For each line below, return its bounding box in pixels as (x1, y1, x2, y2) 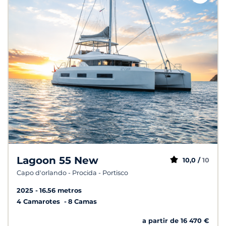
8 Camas (68, 198, 97, 206)
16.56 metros (39, 187, 82, 195)
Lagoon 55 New (17, 154, 98, 167)
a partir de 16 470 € (142, 217, 209, 225)
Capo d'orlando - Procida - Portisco (17, 169, 128, 177)
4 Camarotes (17, 198, 62, 206)
